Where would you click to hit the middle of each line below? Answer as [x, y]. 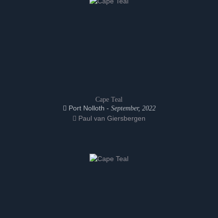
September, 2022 [133, 108]
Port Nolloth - [89, 108]
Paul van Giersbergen [111, 118]
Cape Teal [109, 100]
